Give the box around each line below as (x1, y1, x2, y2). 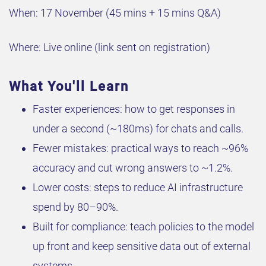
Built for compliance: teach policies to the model (33, 220, 254, 233)
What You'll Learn (9, 79, 129, 94)
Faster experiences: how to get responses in (33, 103, 235, 116)
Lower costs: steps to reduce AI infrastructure (33, 181, 243, 194)
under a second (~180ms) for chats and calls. (33, 122, 243, 135)
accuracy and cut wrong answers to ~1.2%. (33, 161, 233, 175)
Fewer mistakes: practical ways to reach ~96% (33, 142, 248, 155)
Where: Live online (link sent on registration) (9, 41, 210, 54)
